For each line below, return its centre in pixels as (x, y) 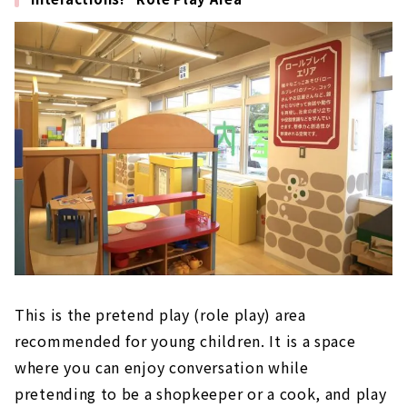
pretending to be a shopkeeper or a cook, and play (201, 393)
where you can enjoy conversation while (162, 367)
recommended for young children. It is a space (185, 340)
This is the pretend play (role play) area (160, 314)
